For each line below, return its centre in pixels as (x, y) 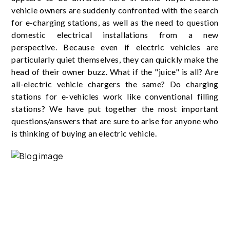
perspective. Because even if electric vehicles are (115, 47)
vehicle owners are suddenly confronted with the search (115, 10)
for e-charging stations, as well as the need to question (115, 23)
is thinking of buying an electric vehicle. (84, 133)
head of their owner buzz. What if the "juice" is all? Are (115, 72)
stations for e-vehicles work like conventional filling (115, 97)
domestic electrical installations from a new (115, 35)
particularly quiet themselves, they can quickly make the (115, 60)
